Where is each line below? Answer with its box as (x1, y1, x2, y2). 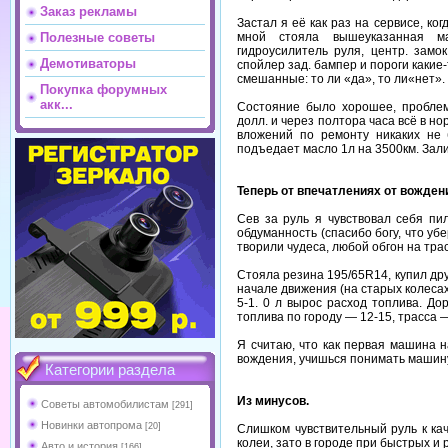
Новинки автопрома (41, 419, 142, 431)
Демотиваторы (40, 56, 136, 71)
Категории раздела (45, 362, 175, 378)
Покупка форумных (40, 82, 167, 97)
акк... (40, 97, 73, 112)
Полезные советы (40, 30, 155, 45)
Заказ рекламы (40, 4, 137, 19)
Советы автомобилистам (41, 398, 169, 410)
